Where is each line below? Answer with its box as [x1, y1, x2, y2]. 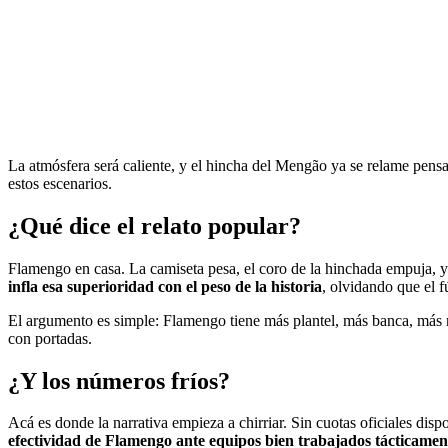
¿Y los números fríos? [8, 367, 230, 394]
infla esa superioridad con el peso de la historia [8, 277, 322, 295]
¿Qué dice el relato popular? [8, 212, 301, 239]
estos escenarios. [8, 174, 112, 192]
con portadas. [8, 329, 92, 347]
